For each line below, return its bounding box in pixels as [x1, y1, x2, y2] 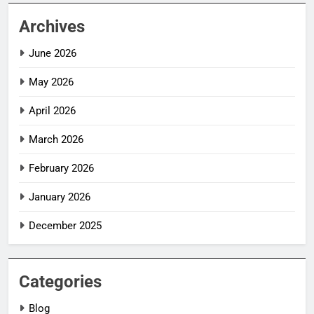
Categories [19, 271, 102, 292]
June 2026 [29, 46, 76, 60]
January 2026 [29, 190, 90, 203]
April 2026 [29, 104, 76, 117]
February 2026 [29, 161, 94, 175]
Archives [19, 16, 85, 36]
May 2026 [29, 75, 74, 88]
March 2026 [29, 132, 83, 146]
